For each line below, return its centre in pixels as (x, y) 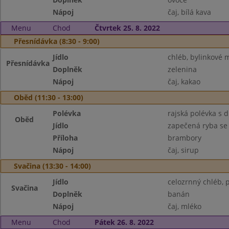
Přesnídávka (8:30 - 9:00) (57, 41)
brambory (184, 138)
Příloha (65, 138)
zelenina (182, 69)
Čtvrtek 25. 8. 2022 (127, 28)
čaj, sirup (183, 150)
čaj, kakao (184, 82)
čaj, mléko (184, 206)
